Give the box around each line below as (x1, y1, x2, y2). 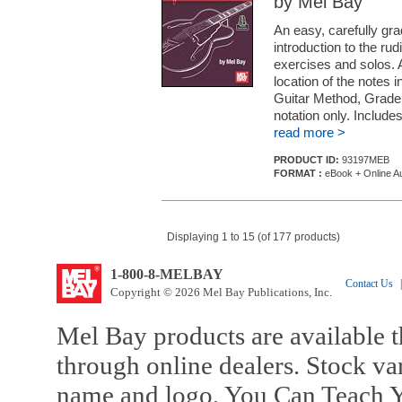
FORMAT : (274, 168, 322, 179)
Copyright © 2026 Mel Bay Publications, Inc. (109, 285, 332, 299)
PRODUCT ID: (274, 154, 342, 165)
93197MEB (342, 154, 389, 165)
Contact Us (345, 277, 393, 290)
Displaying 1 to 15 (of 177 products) (166, 231, 340, 243)
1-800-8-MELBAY (109, 267, 223, 282)
